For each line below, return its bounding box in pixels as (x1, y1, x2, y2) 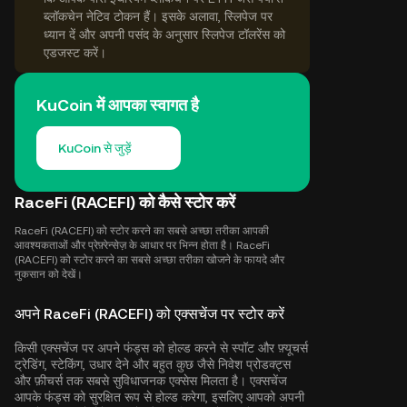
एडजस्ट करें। (44, 45, 106, 60)
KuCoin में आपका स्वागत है (36, 95, 199, 114)
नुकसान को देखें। (15, 268, 83, 281)
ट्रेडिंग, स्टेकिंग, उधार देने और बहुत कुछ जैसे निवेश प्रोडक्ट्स (15, 357, 291, 372)
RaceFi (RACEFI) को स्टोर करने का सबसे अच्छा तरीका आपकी (15, 224, 269, 237)
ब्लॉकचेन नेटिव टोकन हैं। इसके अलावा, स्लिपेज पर (44, 9, 273, 24)
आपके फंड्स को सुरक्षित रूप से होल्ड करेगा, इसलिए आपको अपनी (15, 390, 304, 404)
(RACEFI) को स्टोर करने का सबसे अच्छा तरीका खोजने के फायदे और (15, 253, 284, 266)
